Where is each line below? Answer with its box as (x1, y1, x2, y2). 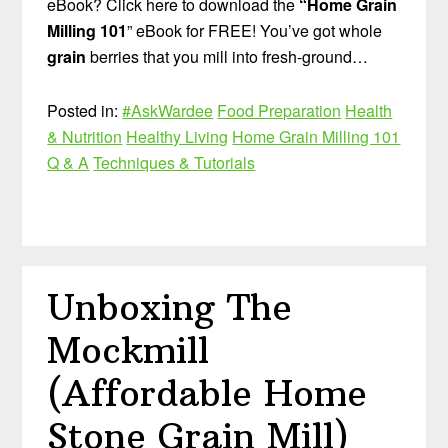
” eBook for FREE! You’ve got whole (127, 18, 383, 42)
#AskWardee (122, 98, 214, 122)
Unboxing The (47, 285, 293, 331)
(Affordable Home (47, 371, 368, 417)
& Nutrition (47, 124, 123, 148)
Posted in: (47, 98, 123, 122)
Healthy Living (126, 124, 229, 148)
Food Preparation (217, 98, 342, 122)
